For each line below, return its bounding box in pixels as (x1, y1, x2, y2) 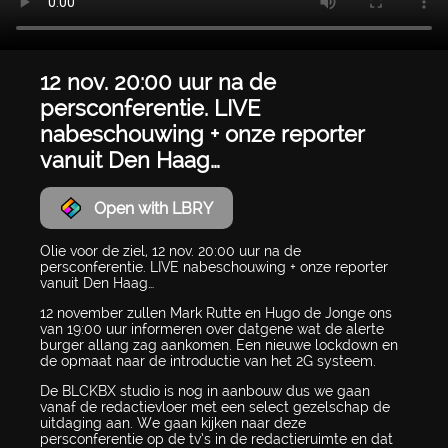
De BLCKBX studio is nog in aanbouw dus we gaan (40, 383, 370, 400)
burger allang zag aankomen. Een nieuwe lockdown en (40, 337, 398, 354)
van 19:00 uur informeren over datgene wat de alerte (40, 321, 384, 338)
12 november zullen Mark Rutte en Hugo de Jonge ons (40, 305, 392, 322)
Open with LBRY (94, 198, 213, 218)
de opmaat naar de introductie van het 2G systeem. (40, 353, 376, 370)
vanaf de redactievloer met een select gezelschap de (40, 399, 390, 416)
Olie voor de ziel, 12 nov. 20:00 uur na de (40, 243, 301, 260)
